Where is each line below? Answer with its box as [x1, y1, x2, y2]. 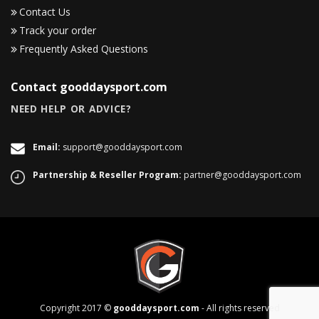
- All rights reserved [199, 302, 280, 315]
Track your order [19, 23, 96, 37]
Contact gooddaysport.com [11, 78, 167, 95]
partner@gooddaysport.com [184, 169, 302, 182]
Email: [33, 140, 61, 153]
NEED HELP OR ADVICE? [11, 101, 132, 115]
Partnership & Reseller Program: [33, 169, 184, 182]
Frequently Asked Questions [19, 41, 148, 56]
